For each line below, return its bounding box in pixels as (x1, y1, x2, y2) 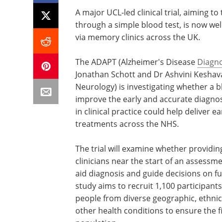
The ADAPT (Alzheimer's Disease (75, 56, 197, 67)
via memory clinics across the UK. (75, 32, 200, 43)
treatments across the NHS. (75, 118, 179, 129)
